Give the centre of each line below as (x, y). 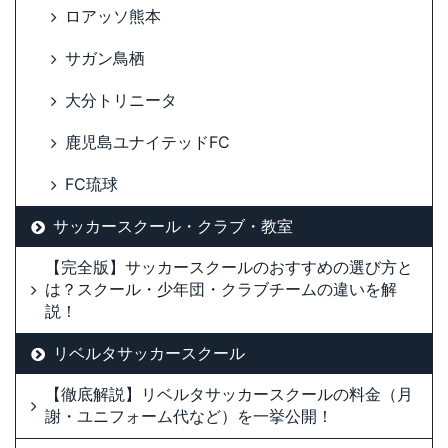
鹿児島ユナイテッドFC (147, 142)
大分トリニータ (121, 100)
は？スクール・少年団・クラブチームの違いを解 (221, 289)
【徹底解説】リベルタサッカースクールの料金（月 (229, 394)
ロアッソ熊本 (113, 16)
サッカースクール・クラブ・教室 (173, 226)
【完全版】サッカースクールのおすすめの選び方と (229, 267)
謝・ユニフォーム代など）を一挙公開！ (189, 416)
